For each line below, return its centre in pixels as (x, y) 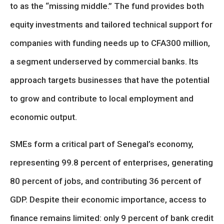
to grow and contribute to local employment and (102, 98)
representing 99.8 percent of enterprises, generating (111, 162)
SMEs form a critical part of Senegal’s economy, (102, 144)
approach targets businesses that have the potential (110, 80)
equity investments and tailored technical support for (111, 24)
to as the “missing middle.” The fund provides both (107, 6)
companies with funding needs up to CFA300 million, (110, 43)
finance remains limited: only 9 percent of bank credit (112, 218)
